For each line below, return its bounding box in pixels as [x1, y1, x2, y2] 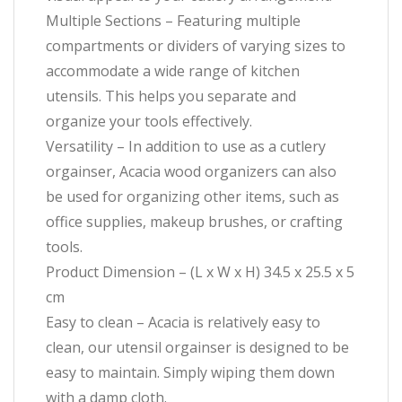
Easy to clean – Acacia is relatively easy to [46, 312, 320, 333]
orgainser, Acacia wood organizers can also [46, 162, 336, 182]
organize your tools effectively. [46, 111, 252, 132]
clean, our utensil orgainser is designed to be [46, 337, 349, 358]
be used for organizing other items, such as [46, 187, 339, 207]
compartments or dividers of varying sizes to [46, 36, 345, 57]
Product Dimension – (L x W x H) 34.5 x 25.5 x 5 [46, 262, 354, 283]
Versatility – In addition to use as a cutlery [46, 136, 326, 157]
